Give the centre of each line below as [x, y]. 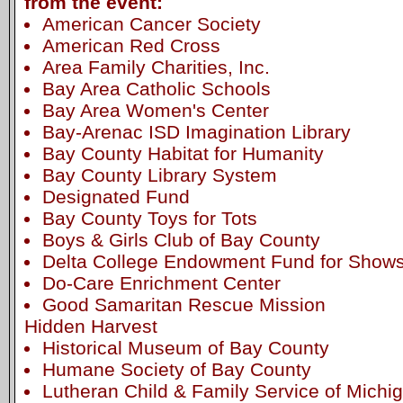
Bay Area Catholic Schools [156, 88]
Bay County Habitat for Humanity [183, 153]
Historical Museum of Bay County [185, 347]
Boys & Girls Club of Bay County [181, 239]
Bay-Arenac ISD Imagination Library [196, 131]
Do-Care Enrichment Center [161, 282]
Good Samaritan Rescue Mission [184, 304]
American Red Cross [131, 45]
